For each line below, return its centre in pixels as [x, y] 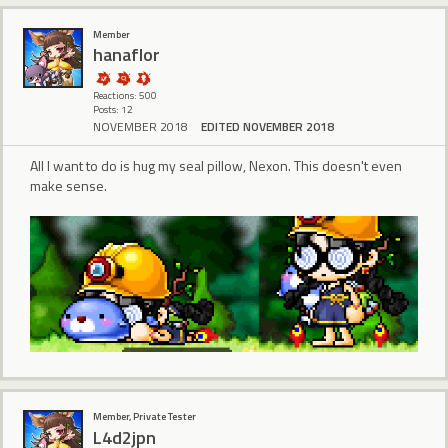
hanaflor [126, 54]
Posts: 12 [113, 109]
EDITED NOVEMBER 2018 [267, 126]
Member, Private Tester [144, 417]
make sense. [68, 185]
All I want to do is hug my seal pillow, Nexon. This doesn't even [216, 165]
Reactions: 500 [125, 95]
